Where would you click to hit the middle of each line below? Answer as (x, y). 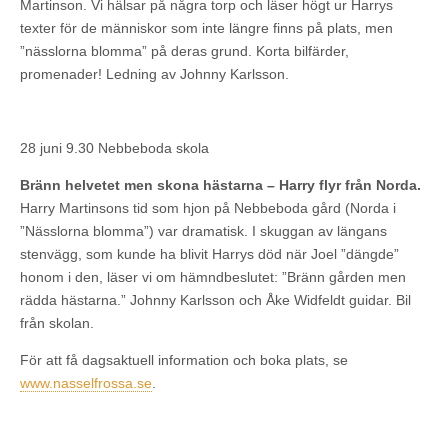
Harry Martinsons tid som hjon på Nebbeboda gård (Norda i (208, 207)
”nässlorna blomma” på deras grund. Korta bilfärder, (184, 50)
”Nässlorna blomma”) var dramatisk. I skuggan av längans (203, 230)
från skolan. (57, 322)
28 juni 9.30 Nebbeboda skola (114, 147)
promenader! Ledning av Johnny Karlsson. (154, 73)
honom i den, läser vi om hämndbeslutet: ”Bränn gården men (213, 276)
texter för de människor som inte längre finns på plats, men (206, 27)
